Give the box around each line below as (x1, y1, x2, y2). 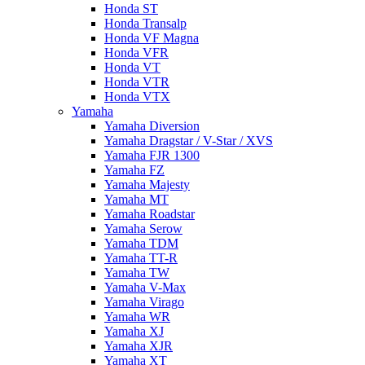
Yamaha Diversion (104, 119, 200, 133)
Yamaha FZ (104, 163, 165, 177)
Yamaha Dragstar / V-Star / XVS (104, 134, 273, 147)
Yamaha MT (104, 192, 169, 206)
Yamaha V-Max (104, 280, 186, 294)
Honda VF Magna (104, 31, 199, 45)
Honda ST (104, 2, 158, 15)
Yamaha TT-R (104, 251, 178, 265)
